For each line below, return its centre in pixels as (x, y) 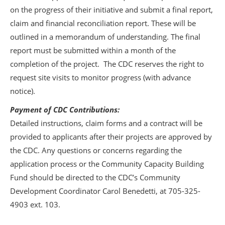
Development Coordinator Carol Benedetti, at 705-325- (105, 191)
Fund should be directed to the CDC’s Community (95, 177)
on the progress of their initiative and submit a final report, (111, 10)
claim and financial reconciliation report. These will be (103, 23)
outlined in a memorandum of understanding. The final (105, 37)
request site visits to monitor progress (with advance (100, 77)
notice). (23, 91)
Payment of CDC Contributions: (65, 109)
